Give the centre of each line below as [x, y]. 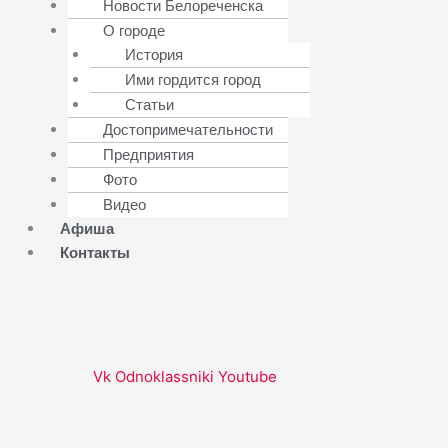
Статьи [149, 105]
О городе [133, 31]
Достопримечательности [187, 130]
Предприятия [148, 155]
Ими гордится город [193, 80]
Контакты [95, 253]
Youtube [248, 376]
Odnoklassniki [165, 376]
